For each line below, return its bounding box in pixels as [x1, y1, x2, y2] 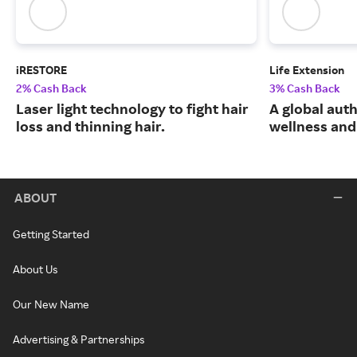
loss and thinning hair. [16, 117, 165, 135]
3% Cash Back [269, 81, 340, 96]
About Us [13, 262, 57, 277]
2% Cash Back [16, 81, 87, 96]
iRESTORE [16, 63, 67, 77]
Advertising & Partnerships [13, 332, 144, 347]
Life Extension [269, 63, 344, 77]
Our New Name [13, 297, 89, 312]
